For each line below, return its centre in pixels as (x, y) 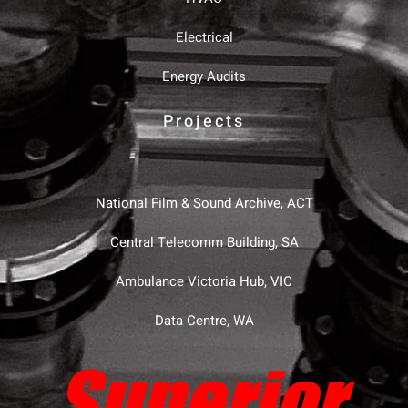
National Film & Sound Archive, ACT (204, 204)
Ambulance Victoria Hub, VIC (204, 282)
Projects (204, 122)
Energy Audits (204, 77)
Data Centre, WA (204, 321)
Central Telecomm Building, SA (204, 243)
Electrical (204, 38)
